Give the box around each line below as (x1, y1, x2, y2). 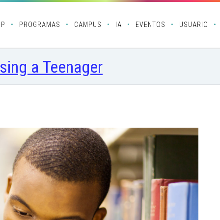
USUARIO (179, 21, 208, 28)
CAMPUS (74, 21, 102, 28)
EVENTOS (136, 21, 165, 28)
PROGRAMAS (19, 21, 60, 28)
